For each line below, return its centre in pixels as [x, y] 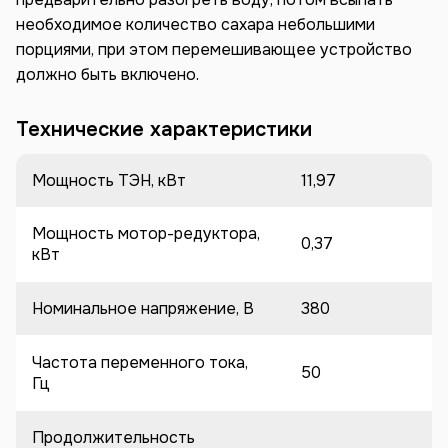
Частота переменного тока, [140, 362]
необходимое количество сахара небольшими [195, 24]
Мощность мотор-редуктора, [146, 233]
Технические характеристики [164, 129]
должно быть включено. [107, 74]
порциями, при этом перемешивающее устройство [214, 49]
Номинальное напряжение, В [143, 308]
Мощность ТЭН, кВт [109, 180]
